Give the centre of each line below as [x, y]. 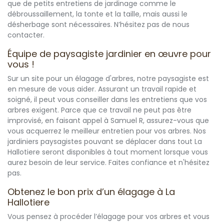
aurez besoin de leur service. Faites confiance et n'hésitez [108, 163]
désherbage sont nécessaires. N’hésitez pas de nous [98, 25]
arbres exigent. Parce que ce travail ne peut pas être [99, 110]
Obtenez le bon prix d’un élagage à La [91, 192]
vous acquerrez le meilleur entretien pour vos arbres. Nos [107, 131]
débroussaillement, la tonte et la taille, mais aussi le [97, 14]
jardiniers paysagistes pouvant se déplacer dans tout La [105, 142]
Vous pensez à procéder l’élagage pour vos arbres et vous [108, 217]
